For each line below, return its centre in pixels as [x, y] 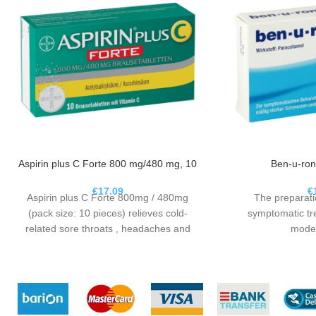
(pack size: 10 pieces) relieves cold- [108, 213]
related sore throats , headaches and [108, 229]
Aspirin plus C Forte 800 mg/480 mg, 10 [108, 164]
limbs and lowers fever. [108, 244]
